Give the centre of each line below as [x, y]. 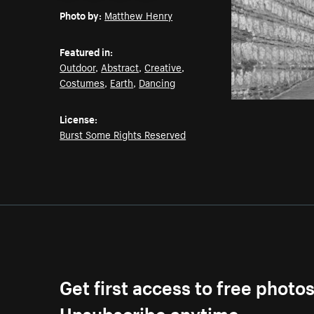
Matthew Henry [139, 15]
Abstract [120, 67]
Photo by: [81, 15]
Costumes [82, 82]
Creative [163, 67]
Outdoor [78, 67]
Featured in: [87, 52]
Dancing [157, 82]
